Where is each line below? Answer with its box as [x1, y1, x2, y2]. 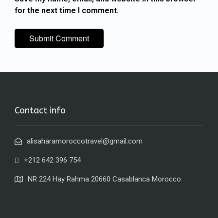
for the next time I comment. [15, 6, 119, 16]
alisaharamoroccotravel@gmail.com [27, 137, 143, 146]
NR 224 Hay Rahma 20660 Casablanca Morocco [28, 175, 181, 184]
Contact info [15, 105, 66, 116]
